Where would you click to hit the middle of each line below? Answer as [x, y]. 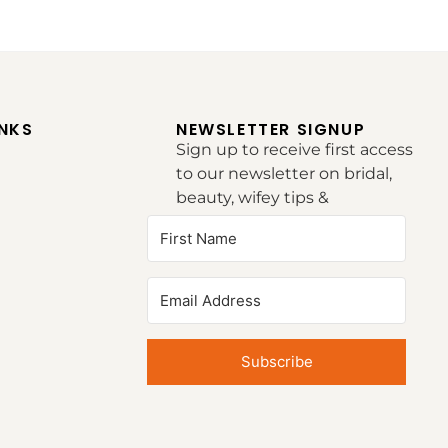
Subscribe [276, 361]
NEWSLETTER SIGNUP [271, 130]
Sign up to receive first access [294, 150]
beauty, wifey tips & [252, 198]
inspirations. [223, 222]
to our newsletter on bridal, [284, 174]
